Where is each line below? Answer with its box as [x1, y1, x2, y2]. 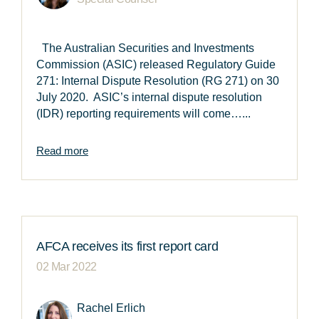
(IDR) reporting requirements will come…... [36, 108, 251, 120]
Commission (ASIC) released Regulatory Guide [36, 58, 276, 71]
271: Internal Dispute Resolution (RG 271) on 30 [36, 75, 279, 88]
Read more [36, 145, 88, 157]
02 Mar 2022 [36, 261, 97, 273]
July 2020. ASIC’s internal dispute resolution [36, 91, 262, 104]
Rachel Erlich [77, 302, 145, 315]
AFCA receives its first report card [36, 239, 219, 254]
